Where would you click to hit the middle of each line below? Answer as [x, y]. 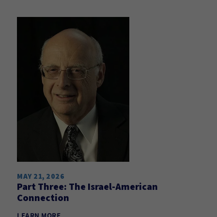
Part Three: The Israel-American [87, 186]
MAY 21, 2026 [41, 176]
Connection [43, 198]
